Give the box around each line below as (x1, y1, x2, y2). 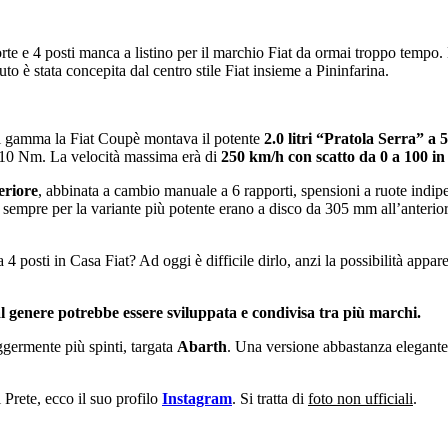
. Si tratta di (232, 389, 308, 407)
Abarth (177, 337, 227, 355)
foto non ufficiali (308, 389, 413, 407)
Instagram (162, 389, 232, 407)
